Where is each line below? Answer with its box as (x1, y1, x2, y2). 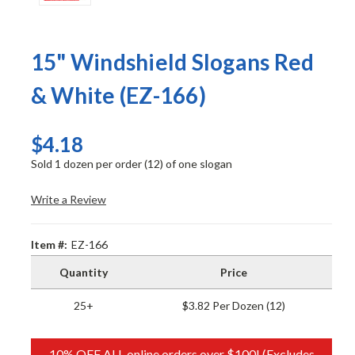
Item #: (30, 238, 67, 252)
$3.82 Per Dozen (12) (182, 299, 286, 313)
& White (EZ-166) (30, 82, 206, 109)
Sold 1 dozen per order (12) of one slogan (30, 157, 232, 171)
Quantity (59, 265, 108, 280)
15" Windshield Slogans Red (30, 48, 315, 76)
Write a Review (30, 193, 106, 207)
